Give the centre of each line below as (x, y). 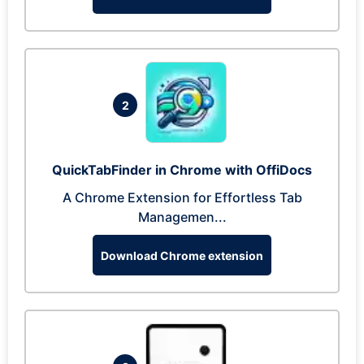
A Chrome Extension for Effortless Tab (182, 197)
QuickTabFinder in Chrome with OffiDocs (182, 170)
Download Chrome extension (182, 255)
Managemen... (182, 217)
